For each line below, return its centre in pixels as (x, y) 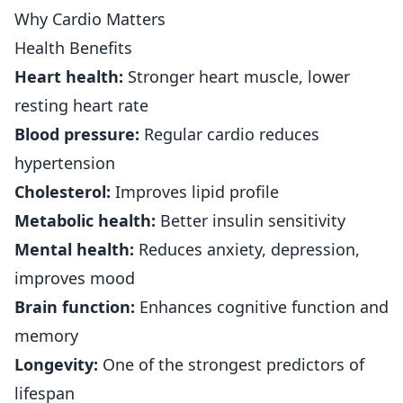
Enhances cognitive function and (262, 307)
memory (46, 336)
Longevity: (56, 364)
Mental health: (74, 249)
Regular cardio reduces (229, 134)
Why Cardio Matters (90, 19)
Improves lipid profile (195, 192)
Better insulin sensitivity (251, 220)
